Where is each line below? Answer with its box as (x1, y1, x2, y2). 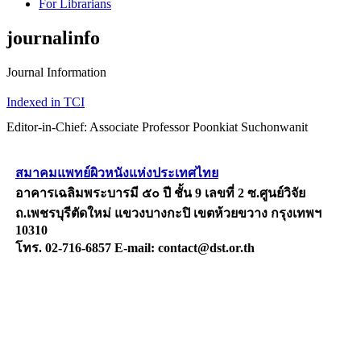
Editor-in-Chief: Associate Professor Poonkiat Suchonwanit (6, 119, 308, 134)
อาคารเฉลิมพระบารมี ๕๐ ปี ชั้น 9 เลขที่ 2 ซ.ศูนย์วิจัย (15, 185, 305, 200)
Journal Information (6, 64, 106, 79)
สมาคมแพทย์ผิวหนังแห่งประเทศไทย (15, 165, 218, 180)
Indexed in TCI (6, 94, 85, 109)
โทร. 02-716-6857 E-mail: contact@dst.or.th (15, 240, 255, 255)
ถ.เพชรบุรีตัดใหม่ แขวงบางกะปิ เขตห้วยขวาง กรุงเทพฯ (15, 205, 322, 220)
